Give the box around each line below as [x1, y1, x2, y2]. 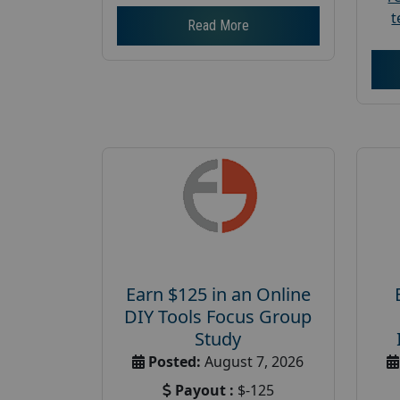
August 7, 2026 [201, 351, 304, 371]
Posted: [148, 351, 202, 371]
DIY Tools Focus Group [124, 304, 312, 329]
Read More [187, 16, 249, 34]
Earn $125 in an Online [125, 281, 311, 306]
